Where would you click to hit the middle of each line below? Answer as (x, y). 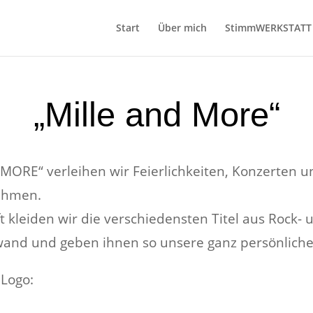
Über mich (182, 28)
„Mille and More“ (156, 114)
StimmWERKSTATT (268, 28)
